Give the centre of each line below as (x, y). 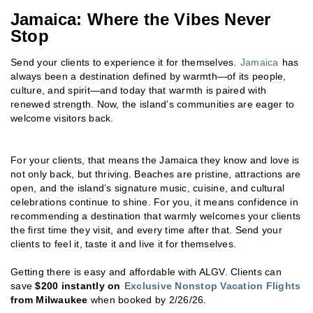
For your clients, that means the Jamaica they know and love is (155, 160)
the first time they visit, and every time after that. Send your (146, 230)
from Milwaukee (49, 299)
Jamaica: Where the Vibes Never (141, 19)
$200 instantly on (79, 285)
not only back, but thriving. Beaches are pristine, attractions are (156, 174)
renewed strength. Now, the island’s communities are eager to (152, 104)
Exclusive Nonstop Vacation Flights (212, 285)
